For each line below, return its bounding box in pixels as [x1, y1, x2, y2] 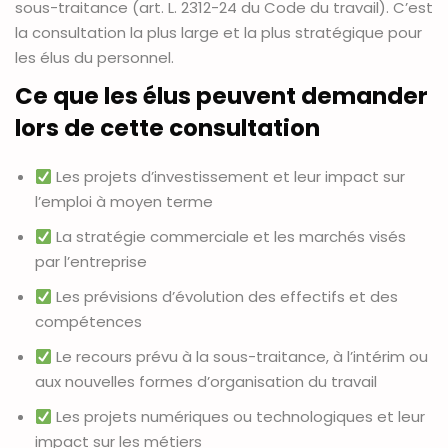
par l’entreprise [35, 251, 147, 273]
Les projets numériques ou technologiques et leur [52, 406, 426, 428]
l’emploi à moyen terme [35, 191, 213, 213]
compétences [35, 311, 142, 333]
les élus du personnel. [15, 47, 174, 69]
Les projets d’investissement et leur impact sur [52, 166, 406, 188]
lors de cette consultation [15, 112, 320, 145]
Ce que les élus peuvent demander [15, 80, 428, 113]
